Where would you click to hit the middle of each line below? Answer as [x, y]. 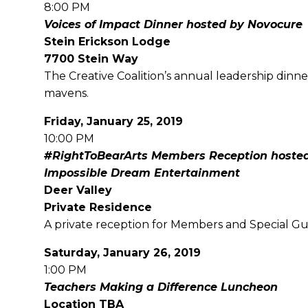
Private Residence [98, 207]
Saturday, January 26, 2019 [122, 253]
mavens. [66, 93]
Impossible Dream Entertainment [142, 173]
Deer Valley [78, 190]
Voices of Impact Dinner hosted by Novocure [173, 24]
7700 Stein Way [91, 59]
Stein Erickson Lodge [107, 42]
